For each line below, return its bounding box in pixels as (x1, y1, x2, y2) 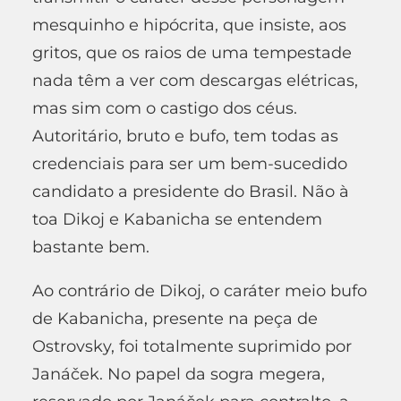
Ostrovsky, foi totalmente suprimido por (32, 336, 352, 356)
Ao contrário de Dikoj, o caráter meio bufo (32, 280, 367, 301)
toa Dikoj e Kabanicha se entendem (32, 209, 322, 229)
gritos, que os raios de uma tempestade (32, 42, 352, 63)
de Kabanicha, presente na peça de (32, 308, 318, 328)
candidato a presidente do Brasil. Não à (32, 181, 349, 201)
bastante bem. (32, 236, 149, 257)
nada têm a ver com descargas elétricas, (32, 70, 358, 90)
